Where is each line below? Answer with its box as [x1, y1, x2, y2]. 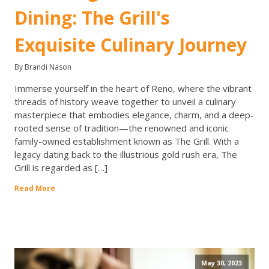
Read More [14, 183, 55, 194]
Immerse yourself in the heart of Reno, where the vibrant [14, 82, 252, 95]
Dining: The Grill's [14, 5, 170, 31]
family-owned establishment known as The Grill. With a [14, 135, 239, 148]
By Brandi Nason [14, 62, 71, 73]
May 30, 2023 [201, 258, 242, 267]
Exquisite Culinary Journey [14, 32, 247, 58]
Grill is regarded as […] [14, 162, 107, 174]
